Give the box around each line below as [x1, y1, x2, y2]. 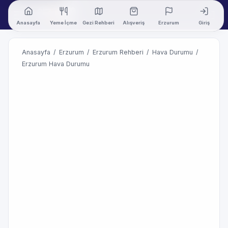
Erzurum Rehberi [93, 48, 144, 56]
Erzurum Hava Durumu [22, 60, 90, 68]
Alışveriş [123, 19, 145, 25]
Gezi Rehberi [82, 19, 115, 25]
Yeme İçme [50, 19, 77, 25]
